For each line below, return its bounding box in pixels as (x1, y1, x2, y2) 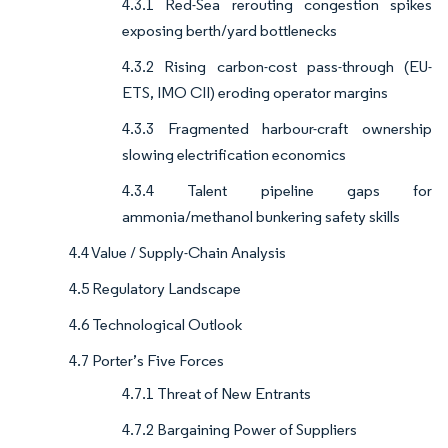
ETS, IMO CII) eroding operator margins (122, 83, 388, 103)
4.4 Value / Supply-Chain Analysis (69, 243, 286, 263)
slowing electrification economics (122, 145, 346, 165)
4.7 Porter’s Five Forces (69, 351, 224, 371)
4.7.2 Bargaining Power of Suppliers (122, 420, 357, 440)
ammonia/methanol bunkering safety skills (122, 207, 400, 227)
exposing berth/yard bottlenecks (122, 21, 337, 41)
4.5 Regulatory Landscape (69, 279, 241, 299)
